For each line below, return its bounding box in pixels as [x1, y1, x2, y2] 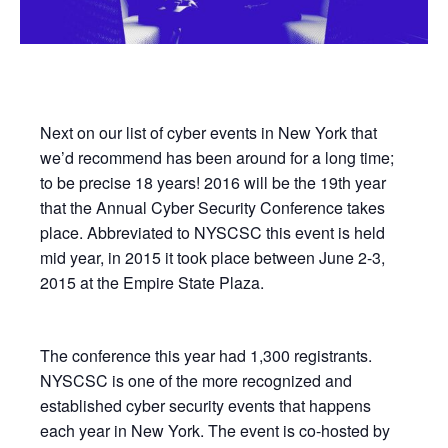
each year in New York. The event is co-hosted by [40, 418, 390, 442]
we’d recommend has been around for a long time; [40, 145, 394, 169]
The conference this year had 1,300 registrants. [40, 343, 372, 367]
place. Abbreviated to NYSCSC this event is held [40, 220, 385, 244]
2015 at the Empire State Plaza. [40, 270, 264, 294]
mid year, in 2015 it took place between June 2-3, [40, 245, 385, 269]
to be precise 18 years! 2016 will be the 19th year [40, 170, 386, 194]
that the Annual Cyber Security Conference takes [40, 195, 385, 219]
